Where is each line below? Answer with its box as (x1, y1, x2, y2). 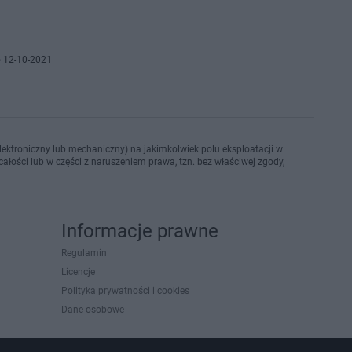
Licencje (61, 266, 95, 277)
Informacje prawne (61, 220, 218, 242)
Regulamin (61, 247, 107, 258)
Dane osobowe (61, 304, 124, 315)
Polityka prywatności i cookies (61, 285, 189, 296)
